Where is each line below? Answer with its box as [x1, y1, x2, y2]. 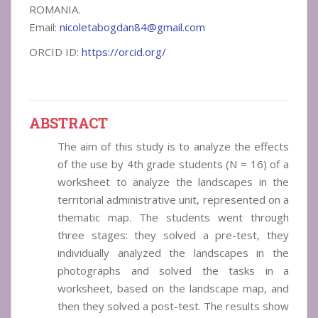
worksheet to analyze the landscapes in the [57, 175, 289, 190]
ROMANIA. [29, 2, 80, 17]
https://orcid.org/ [82, 45, 166, 60]
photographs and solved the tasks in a [57, 263, 289, 278]
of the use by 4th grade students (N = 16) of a [57, 157, 289, 172]
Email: [29, 20, 60, 35]
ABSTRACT [29, 114, 108, 133]
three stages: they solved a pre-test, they [57, 228, 289, 243]
